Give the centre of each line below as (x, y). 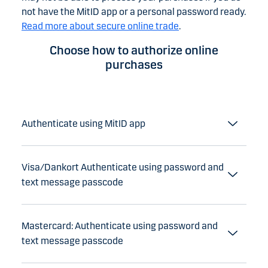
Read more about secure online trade (100, 26)
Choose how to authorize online (134, 50)
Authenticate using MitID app (83, 124)
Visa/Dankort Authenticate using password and (123, 167)
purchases (134, 65)
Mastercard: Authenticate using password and (120, 226)
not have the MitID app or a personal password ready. (134, 12)
